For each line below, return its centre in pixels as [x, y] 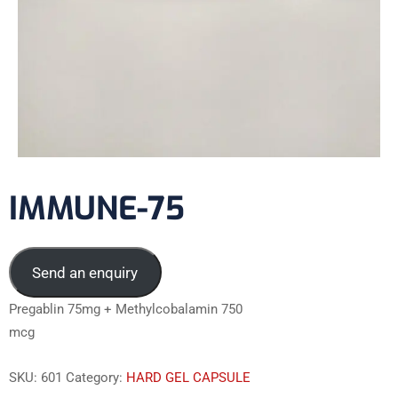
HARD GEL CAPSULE [188, 377]
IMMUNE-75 [97, 209]
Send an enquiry [85, 272]
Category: [96, 377]
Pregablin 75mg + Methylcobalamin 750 [126, 309]
